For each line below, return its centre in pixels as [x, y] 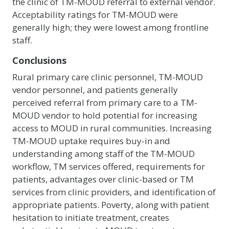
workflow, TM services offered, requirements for [109, 166]
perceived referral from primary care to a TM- [105, 102]
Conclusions [39, 60]
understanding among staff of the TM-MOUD [104, 154]
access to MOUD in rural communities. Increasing [112, 128]
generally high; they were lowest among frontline [110, 27]
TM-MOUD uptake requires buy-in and [91, 141]
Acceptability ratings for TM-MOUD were [95, 15]
